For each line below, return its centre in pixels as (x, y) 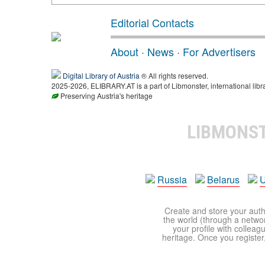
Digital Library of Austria (101, 75)
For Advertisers (219, 51)
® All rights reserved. (174, 75)
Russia (172, 180)
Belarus (223, 180)
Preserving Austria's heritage (106, 96)
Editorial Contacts (152, 22)
